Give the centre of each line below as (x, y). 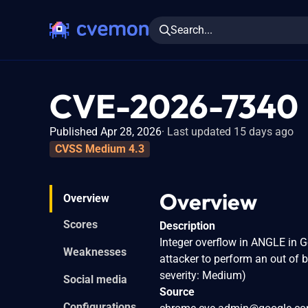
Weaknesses (95, 252)
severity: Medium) (203, 275)
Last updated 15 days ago (230, 132)
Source (177, 291)
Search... (191, 30)
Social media (95, 279)
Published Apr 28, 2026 (106, 132)
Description (187, 225)
